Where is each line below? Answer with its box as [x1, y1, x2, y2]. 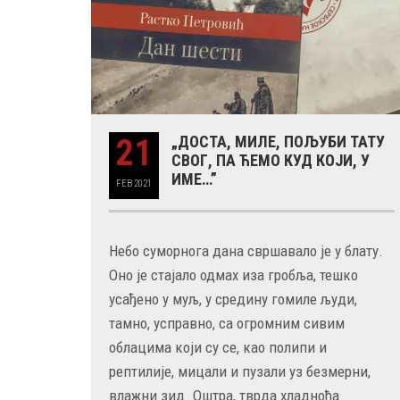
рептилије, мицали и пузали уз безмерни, [109, 362, 371, 380]
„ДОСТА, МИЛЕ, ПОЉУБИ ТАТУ [171, 132, 385, 151]
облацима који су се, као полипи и [109, 338, 327, 356]
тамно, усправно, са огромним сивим [109, 314, 345, 332]
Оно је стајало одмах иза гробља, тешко [109, 266, 358, 284]
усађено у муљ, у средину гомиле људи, [109, 290, 357, 308]
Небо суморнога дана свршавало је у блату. [109, 242, 383, 260]
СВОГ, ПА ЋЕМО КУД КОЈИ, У [171, 151, 370, 170]
